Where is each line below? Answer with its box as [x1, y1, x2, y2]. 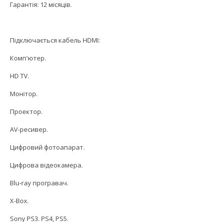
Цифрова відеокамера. [10, 161, 83, 170]
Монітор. [10, 89, 38, 99]
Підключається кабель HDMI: [10, 36, 100, 45]
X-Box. [10, 196, 29, 206]
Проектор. [10, 107, 43, 116]
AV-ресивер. [10, 125, 48, 134]
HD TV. [10, 71, 29, 81]
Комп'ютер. [10, 54, 46, 63]
